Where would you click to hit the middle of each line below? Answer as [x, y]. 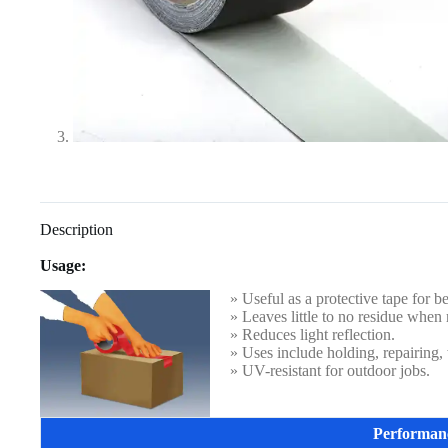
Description [76, 230]
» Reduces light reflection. [312, 334]
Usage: [63, 266]
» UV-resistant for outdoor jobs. [330, 370]
